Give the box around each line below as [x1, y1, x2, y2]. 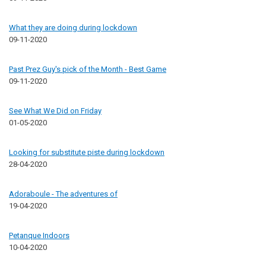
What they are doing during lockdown [9, 23, 137, 32]
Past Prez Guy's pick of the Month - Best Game [9, 64, 166, 74]
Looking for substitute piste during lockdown [9, 147, 164, 157]
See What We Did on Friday [9, 106, 102, 115]
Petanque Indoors [9, 230, 69, 240]
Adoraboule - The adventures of [9, 189, 118, 198]
